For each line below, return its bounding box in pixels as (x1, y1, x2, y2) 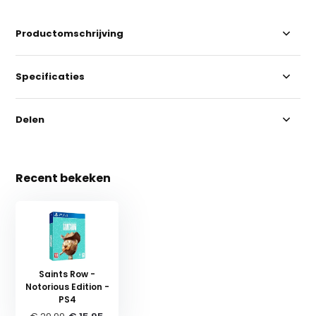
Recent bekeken (16, 169, 111, 186)
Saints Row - (39, 267, 96, 280)
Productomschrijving (16, 26, 124, 40)
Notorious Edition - (25, 280, 109, 293)
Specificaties (16, 69, 85, 83)
